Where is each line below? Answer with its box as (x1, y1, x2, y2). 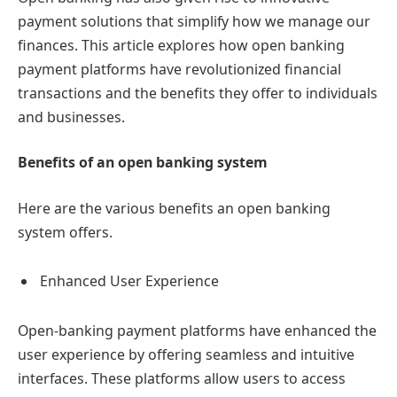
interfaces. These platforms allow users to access (18, 369, 346, 389)
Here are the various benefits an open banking (18, 198, 331, 218)
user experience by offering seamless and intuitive (18, 345, 354, 365)
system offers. (18, 222, 113, 242)
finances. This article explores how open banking (18, 35, 345, 55)
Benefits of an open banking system (18, 152, 268, 173)
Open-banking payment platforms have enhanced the (18, 321, 377, 341)
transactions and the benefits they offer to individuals (18, 82, 378, 103)
